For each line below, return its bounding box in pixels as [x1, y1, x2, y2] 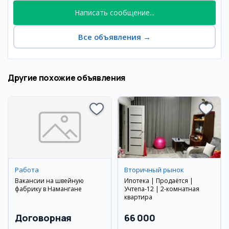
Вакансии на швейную [15, 176, 84, 185]
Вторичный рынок [124, 165, 184, 174]
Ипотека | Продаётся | [124, 176, 193, 185]
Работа [15, 165, 39, 174]
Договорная [15, 212, 72, 224]
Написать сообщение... [75, 8, 154, 17]
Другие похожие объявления [8, 72, 125, 83]
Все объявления [78, 32, 141, 42]
